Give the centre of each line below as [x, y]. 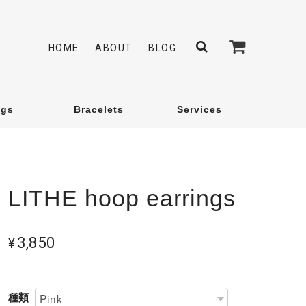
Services [200, 109]
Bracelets [99, 109]
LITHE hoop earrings [122, 198]
